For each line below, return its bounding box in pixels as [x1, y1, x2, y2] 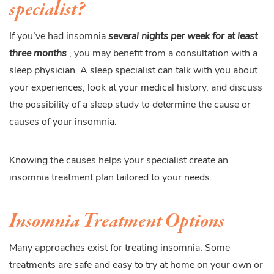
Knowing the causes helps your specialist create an [9, 155, 228, 166]
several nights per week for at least [108, 31, 257, 42]
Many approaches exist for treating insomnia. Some [9, 243, 230, 253]
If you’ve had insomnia [9, 31, 108, 42]
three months [9, 48, 67, 59]
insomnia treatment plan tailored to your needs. [9, 172, 212, 183]
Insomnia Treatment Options [9, 207, 224, 235]
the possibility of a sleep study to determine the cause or [9, 100, 251, 110]
